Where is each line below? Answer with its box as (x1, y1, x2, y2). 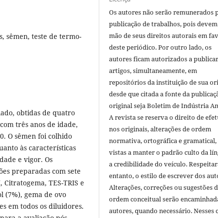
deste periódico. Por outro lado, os (109, 43, 212, 52)
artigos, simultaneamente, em (109, 66, 198, 75)
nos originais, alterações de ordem (109, 125, 212, 134)
